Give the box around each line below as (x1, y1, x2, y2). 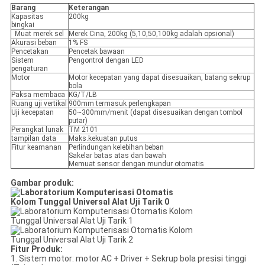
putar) (68, 117, 88, 125)
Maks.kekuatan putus (68, 134, 138, 143)
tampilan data (11, 134, 56, 143)
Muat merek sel (15, 30, 64, 38)
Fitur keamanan (11, 143, 62, 152)
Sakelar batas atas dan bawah (68, 151, 166, 160)
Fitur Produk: (10, 244, 63, 254)
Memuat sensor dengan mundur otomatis (68, 160, 204, 169)
